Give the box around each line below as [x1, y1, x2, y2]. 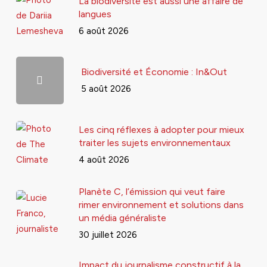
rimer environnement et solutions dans [78, 199, 244, 210]
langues [78, 8, 111, 20]
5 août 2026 [80, 83, 131, 94]
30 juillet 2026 [78, 229, 137, 240]
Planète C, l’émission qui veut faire [78, 186, 225, 197]
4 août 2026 [78, 154, 129, 165]
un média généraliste [78, 212, 166, 223]
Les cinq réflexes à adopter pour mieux [78, 123, 244, 135]
